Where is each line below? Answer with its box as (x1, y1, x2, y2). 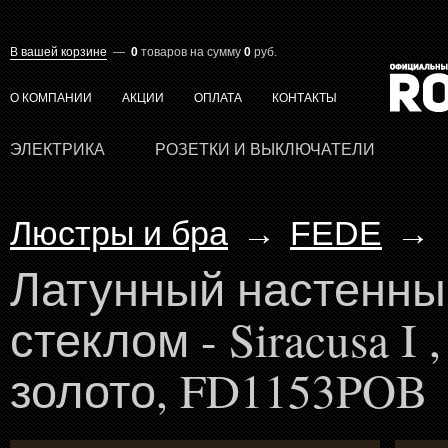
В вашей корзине (10, 45, 107, 59)
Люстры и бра (10, 214, 228, 252)
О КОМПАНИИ (10, 91, 92, 105)
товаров (141, 45, 187, 59)
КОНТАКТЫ (272, 91, 337, 105)
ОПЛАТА (194, 91, 242, 105)
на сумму (187, 45, 244, 59)
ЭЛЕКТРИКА (10, 141, 105, 158)
